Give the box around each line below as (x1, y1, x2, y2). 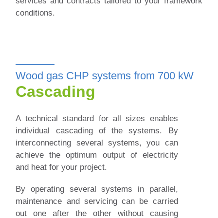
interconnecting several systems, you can (16, 138, 178, 148)
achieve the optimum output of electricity (16, 150, 178, 160)
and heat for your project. (16, 163, 108, 172)
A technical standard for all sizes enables (16, 114, 178, 124)
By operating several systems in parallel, (16, 184, 178, 194)
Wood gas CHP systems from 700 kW (16, 70, 194, 82)
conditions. (16, 8, 55, 18)
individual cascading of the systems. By (16, 126, 178, 136)
